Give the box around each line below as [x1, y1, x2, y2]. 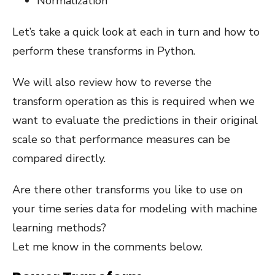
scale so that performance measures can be [12, 131, 230, 147]
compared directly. [12, 150, 106, 166]
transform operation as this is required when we [12, 93, 255, 109]
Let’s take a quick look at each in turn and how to [12, 24, 260, 39]
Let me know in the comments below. [12, 239, 203, 254]
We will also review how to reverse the [12, 74, 212, 90]
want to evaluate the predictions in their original [12, 112, 258, 128]
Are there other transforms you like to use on [12, 182, 242, 197]
